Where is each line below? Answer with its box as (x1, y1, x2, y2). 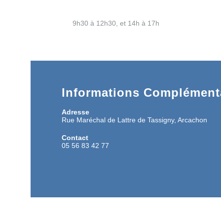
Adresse (62, 108, 89, 116)
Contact (62, 133, 88, 142)
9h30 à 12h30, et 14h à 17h (73, 19, 159, 27)
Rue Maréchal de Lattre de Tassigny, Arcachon (62, 115, 207, 124)
